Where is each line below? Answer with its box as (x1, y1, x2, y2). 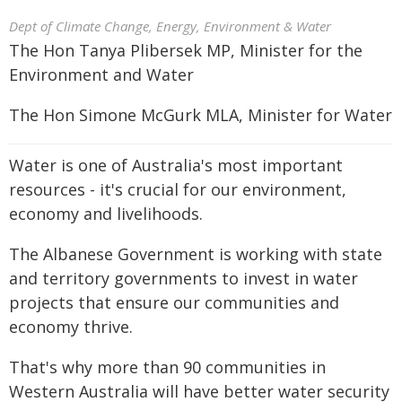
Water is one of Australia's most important (9, 154, 343, 176)
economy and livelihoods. (9, 203, 203, 224)
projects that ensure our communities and (9, 292, 339, 313)
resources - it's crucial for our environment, (9, 179, 346, 200)
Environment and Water (9, 64, 194, 85)
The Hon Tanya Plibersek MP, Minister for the (9, 39, 363, 61)
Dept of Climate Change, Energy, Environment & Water (9, 17, 331, 35)
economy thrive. (9, 316, 133, 337)
